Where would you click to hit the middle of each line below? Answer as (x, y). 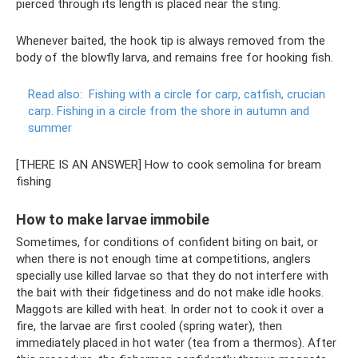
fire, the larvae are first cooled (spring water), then (149, 326)
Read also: (55, 95)
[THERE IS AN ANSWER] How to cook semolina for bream (169, 165)
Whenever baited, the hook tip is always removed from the (171, 41)
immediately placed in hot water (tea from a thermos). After (176, 343)
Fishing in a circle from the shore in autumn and (183, 111)
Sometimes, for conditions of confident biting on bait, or (167, 243)
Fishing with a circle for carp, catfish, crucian (207, 95)
